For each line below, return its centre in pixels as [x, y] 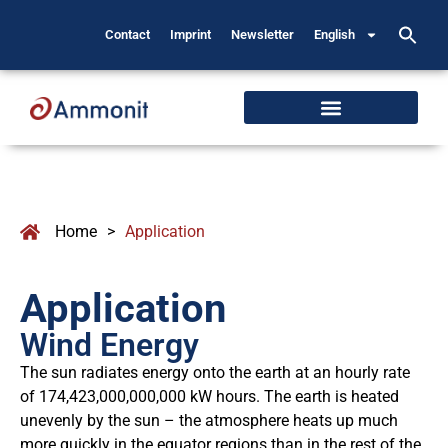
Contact [128, 34]
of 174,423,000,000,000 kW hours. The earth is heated [209, 396]
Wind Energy [109, 345]
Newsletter [263, 34]
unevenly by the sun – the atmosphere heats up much [209, 420]
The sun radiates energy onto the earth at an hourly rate [215, 372]
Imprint [191, 34]
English [335, 34]
